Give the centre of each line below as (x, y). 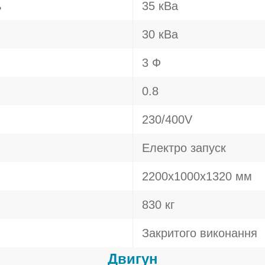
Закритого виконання (200, 233)
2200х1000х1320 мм (197, 176)
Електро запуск (184, 148)
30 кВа (160, 34)
